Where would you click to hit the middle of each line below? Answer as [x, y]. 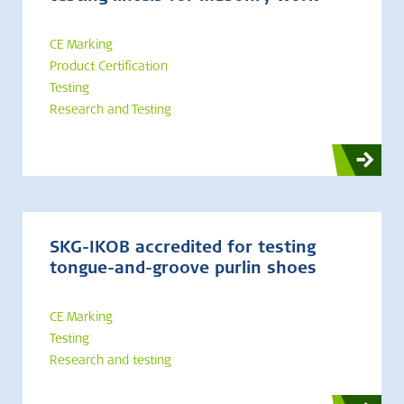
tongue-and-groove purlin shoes [183, 270]
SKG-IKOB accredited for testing [183, 249]
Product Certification [109, 68]
